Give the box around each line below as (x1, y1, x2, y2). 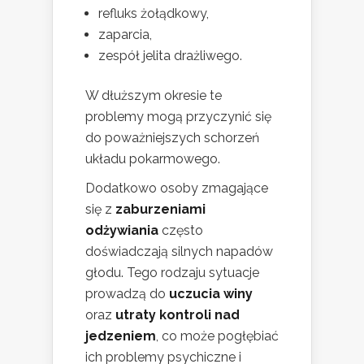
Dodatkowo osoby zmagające (85, 180, 268, 196)
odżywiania (85, 222, 158, 238)
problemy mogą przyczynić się (85, 108, 271, 124)
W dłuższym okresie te (85, 87, 222, 103)
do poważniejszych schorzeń (85, 129, 259, 145)
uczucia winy (169, 285, 253, 301)
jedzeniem (85, 327, 156, 344)
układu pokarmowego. (85, 150, 220, 167)
